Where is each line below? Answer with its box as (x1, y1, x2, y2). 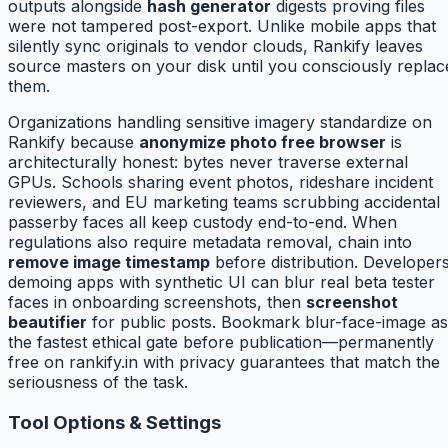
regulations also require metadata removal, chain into (8, 232, 412, 253)
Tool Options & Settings (8, 410, 221, 434)
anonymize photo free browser (139, 132, 386, 153)
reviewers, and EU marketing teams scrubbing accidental (8, 192, 440, 213)
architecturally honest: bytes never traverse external (8, 152, 408, 173)
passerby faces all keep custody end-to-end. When (8, 212, 397, 233)
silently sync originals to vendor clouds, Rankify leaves (8, 36, 423, 57)
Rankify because (8, 132, 139, 153)
